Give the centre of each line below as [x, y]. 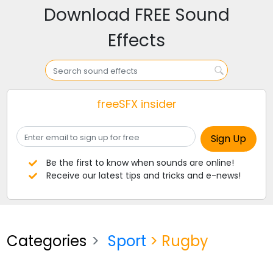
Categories [47, 241]
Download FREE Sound [136, 15]
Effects [136, 41]
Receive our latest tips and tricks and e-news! [143, 175]
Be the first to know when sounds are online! [140, 163]
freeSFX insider [136, 104]
